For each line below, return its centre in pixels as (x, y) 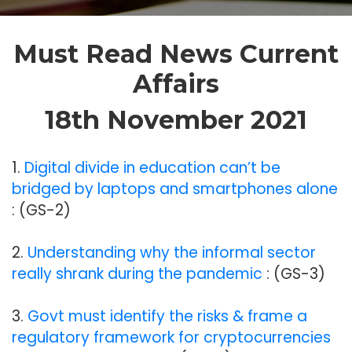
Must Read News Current (176, 54)
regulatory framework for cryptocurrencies (171, 337)
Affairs (176, 84)
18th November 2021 (176, 120)
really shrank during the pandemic (137, 274)
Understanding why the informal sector (172, 253)
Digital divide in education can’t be (152, 168)
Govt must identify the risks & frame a (167, 316)
